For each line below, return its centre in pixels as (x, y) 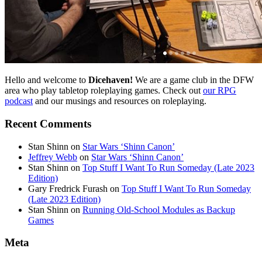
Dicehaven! (111, 80)
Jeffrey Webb (53, 157)
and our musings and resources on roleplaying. (120, 101)
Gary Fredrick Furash (68, 188)
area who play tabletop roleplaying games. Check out (104, 91)
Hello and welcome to (46, 80)
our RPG (220, 91)
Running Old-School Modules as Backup (159, 209)
